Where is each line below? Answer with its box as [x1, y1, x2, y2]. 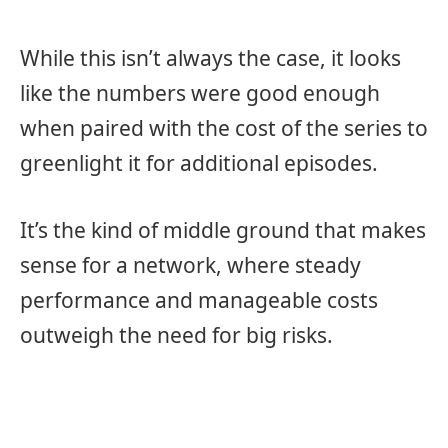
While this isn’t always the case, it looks [20, 43, 401, 72]
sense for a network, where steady [20, 250, 361, 279]
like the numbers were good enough [20, 78, 380, 107]
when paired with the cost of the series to [20, 113, 428, 142]
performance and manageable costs [20, 285, 378, 314]
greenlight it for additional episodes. [20, 148, 378, 177]
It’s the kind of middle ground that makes [20, 215, 426, 244]
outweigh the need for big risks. [20, 320, 333, 349]
